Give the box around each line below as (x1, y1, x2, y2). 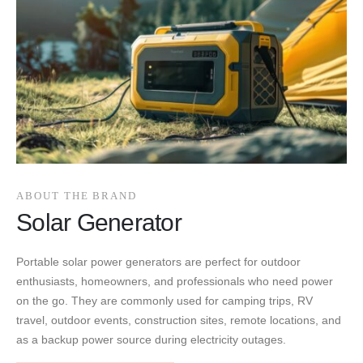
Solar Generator (16, 208, 181, 236)
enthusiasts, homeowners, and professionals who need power (16, 274, 333, 288)
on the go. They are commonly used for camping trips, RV (16, 293, 313, 307)
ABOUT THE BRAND (16, 189, 138, 202)
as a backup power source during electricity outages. (16, 332, 286, 346)
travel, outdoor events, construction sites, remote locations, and (16, 313, 341, 327)
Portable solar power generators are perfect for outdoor (16, 254, 301, 268)
